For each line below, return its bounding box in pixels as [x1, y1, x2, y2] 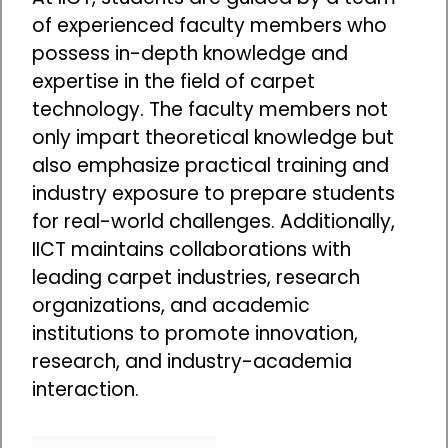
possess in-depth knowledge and [32, 40, 348, 68]
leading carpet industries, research [32, 264, 360, 292]
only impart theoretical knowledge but [32, 124, 394, 152]
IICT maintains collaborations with [32, 236, 351, 264]
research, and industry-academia [32, 348, 352, 376]
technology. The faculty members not [32, 96, 388, 124]
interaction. [32, 376, 139, 404]
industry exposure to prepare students [32, 180, 395, 208]
